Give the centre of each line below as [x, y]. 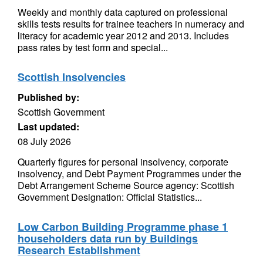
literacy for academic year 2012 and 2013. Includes [123, 36]
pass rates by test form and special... [93, 47]
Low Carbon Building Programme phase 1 [123, 227]
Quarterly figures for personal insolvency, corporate [123, 162]
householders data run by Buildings [108, 238]
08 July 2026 [44, 141]
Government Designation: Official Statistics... [110, 197]
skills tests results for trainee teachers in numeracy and [131, 24]
